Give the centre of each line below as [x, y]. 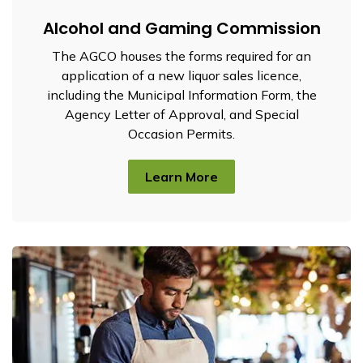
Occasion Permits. [181, 133]
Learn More [181, 176]
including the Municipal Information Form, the [181, 94]
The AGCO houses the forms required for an [181, 56]
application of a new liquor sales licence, [181, 75]
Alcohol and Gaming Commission [181, 28]
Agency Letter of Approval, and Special [181, 114]
